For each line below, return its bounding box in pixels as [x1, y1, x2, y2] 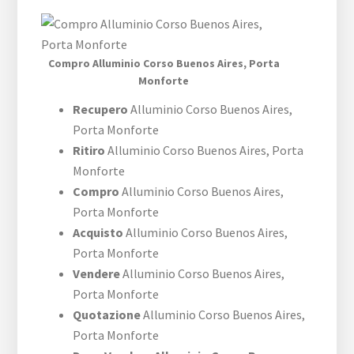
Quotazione [73, 307, 141, 323]
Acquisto [73, 224, 124, 241]
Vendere [73, 265, 121, 282]
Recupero [73, 101, 131, 118]
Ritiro [73, 142, 106, 159]
